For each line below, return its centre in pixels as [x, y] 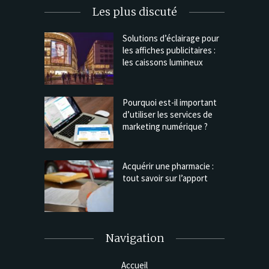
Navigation [134, 238]
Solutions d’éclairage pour [171, 38]
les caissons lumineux [163, 62]
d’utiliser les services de [168, 114]
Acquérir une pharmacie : [168, 166]
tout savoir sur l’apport [165, 178]
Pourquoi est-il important [170, 102]
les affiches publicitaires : [169, 50]
